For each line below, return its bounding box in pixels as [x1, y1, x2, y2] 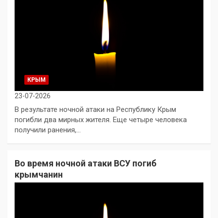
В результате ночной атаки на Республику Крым [15, 105, 176, 114]
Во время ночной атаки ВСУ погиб [15, 158, 157, 168]
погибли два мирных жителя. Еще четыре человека [15, 115, 187, 124]
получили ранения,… [15, 125, 81, 134]
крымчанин [15, 169, 63, 180]
